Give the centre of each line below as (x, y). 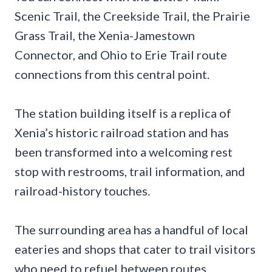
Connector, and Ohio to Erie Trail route (121, 55)
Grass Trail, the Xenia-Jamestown (105, 36)
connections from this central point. (112, 74)
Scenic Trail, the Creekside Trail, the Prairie (132, 16)
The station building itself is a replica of (123, 113)
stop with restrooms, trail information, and (130, 172)
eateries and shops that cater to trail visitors (135, 249)
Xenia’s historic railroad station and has (122, 133)
